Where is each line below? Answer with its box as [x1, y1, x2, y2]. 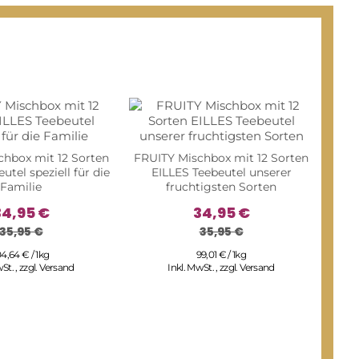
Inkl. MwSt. [167, 261, 216, 274]
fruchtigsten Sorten [166, 179, 276, 195]
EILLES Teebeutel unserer [151, 165, 292, 180]
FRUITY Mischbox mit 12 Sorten [134, 151, 309, 166]
